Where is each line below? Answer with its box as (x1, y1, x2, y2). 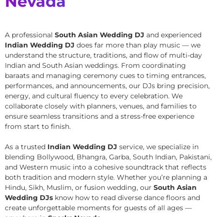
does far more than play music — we (75, 40, 201, 49)
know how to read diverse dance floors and (53, 193, 200, 202)
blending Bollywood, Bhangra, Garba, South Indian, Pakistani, (5, 152, 212, 161)
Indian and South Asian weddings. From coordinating (5, 61, 186, 70)
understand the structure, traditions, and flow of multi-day (5, 50, 202, 60)
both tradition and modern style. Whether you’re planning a (5, 172, 207, 182)
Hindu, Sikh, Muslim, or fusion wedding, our (5, 183, 154, 192)
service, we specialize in (117, 142, 199, 151)
